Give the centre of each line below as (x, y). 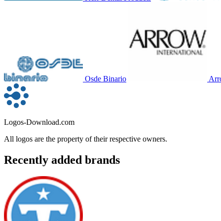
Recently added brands (62, 160)
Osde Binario (106, 78)
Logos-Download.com (39, 122)
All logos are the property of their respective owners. (86, 139)
